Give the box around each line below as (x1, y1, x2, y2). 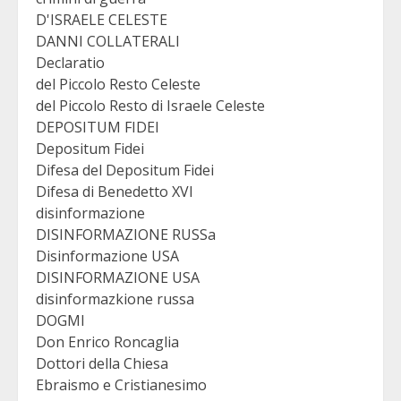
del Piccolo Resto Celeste (36, 73, 200, 94)
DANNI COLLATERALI (36, 30, 180, 51)
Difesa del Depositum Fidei (36, 159, 214, 180)
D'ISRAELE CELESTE (36, 9, 167, 30)
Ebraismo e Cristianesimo (36, 374, 207, 395)
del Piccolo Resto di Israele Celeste (36, 95, 265, 115)
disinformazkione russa (36, 288, 194, 309)
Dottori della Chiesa (36, 353, 168, 373)
